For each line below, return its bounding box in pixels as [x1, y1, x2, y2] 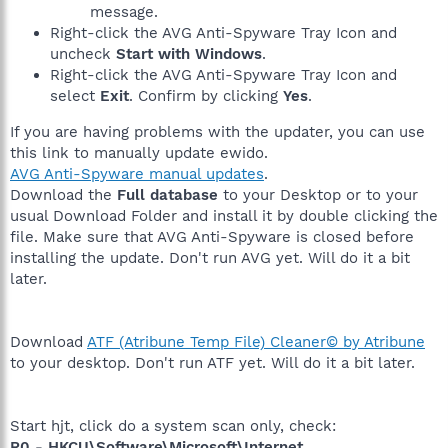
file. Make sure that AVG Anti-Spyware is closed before [10, 227, 414, 246]
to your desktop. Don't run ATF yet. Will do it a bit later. [10, 353, 415, 372]
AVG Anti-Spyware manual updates [10, 164, 264, 183]
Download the [10, 185, 112, 204]
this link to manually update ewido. [10, 143, 268, 162]
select [50, 86, 100, 105]
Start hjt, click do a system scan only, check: [10, 416, 336, 435]
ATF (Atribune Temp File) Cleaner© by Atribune [87, 332, 425, 351]
